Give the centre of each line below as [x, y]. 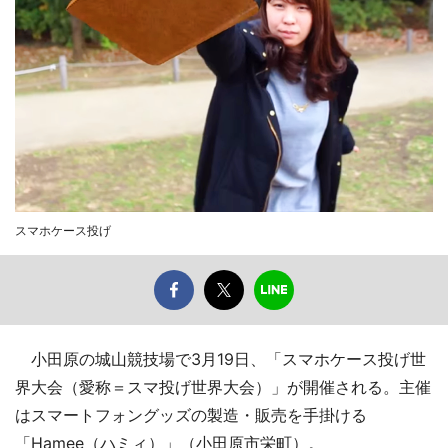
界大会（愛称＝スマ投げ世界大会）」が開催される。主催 [223, 386]
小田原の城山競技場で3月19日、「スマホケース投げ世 [220, 358]
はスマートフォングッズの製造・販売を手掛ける [191, 414]
